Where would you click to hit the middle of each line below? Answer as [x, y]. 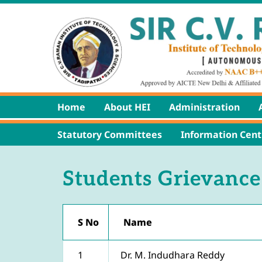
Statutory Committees [110, 134]
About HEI [127, 107]
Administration [204, 107]
